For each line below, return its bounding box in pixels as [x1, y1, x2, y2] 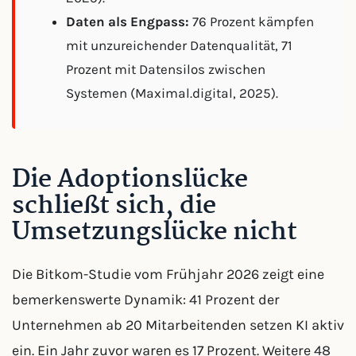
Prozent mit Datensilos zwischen [66, 61, 265, 77]
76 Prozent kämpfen [189, 14, 314, 29]
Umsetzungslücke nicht [12, 212, 297, 253]
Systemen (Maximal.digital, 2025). [66, 85, 278, 101]
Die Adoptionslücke [12, 160, 248, 200]
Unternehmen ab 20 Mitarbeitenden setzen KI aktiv [12, 316, 344, 334]
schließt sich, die [12, 186, 216, 226]
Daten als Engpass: [66, 14, 189, 29]
